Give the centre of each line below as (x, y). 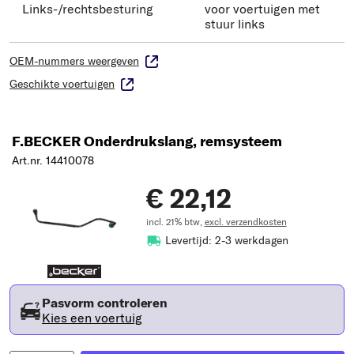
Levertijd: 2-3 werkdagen (226, 241)
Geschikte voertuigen (62, 84)
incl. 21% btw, (175, 222)
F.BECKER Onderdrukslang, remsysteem (147, 141)
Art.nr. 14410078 (53, 161)
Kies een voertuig (92, 317)
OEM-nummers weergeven (74, 61)
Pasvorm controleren (105, 302)
